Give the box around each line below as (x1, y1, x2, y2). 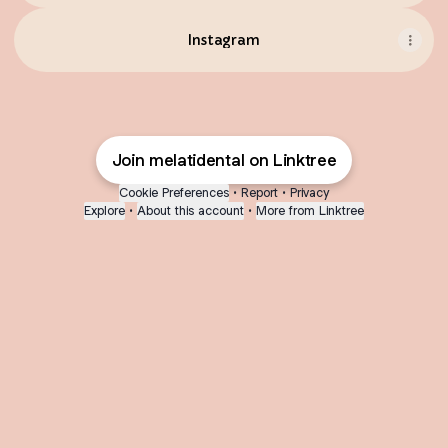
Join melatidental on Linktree (111, 149, 337, 171)
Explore (84, 202, 125, 219)
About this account (137, 202, 244, 219)
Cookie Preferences (119, 184, 229, 201)
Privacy (290, 184, 329, 201)
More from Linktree (256, 202, 364, 219)
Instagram (188, 31, 260, 49)
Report (241, 184, 278, 201)
